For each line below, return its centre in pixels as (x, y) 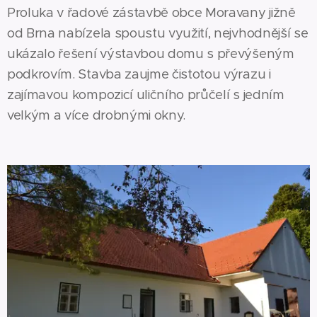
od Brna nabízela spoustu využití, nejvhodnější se (158, 33)
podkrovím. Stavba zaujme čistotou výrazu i (139, 74)
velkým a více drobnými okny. (97, 115)
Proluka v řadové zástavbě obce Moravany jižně (151, 13)
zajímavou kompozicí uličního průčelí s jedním (146, 95)
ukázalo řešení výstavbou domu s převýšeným (151, 54)
